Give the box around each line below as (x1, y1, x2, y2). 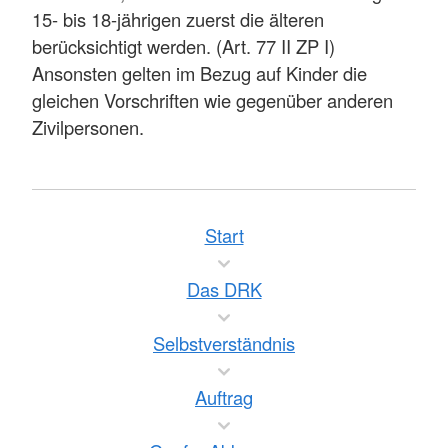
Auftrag (195, 384, 253, 410)
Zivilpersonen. (32, 113, 144, 140)
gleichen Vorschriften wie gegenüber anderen (32, 86, 393, 113)
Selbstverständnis (153, 330, 295, 356)
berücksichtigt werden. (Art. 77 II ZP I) (32, 32, 335, 59)
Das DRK (186, 276, 262, 302)
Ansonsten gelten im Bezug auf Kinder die (32, 59, 367, 86)
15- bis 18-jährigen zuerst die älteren (32, 5, 324, 32)
